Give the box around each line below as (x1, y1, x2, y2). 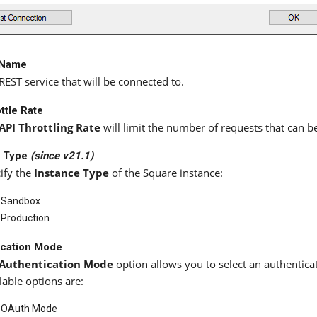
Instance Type (34, 166, 109, 180)
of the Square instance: (109, 166, 223, 180)
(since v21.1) (30, 149, 93, 163)
